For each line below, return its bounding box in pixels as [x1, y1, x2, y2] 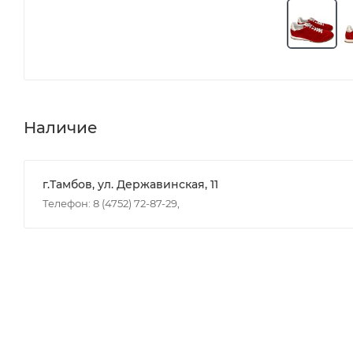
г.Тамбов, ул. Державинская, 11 [43, 176, 218, 191]
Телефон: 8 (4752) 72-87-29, [43, 196, 180, 210]
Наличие [24, 117, 98, 137]
